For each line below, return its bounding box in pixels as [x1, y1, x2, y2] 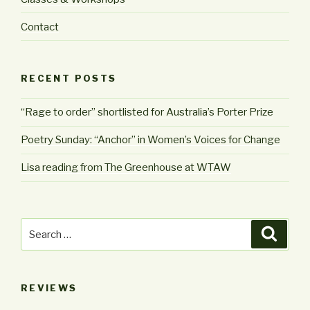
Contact [21, 20, 59, 33]
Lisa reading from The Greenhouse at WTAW [21, 161, 231, 174]
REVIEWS [21, 282, 77, 294]
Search [20, 219, 58, 232]
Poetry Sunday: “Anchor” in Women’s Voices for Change [21, 134, 280, 147]
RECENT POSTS [21, 73, 117, 84]
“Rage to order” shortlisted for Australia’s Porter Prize [21, 106, 273, 119]
